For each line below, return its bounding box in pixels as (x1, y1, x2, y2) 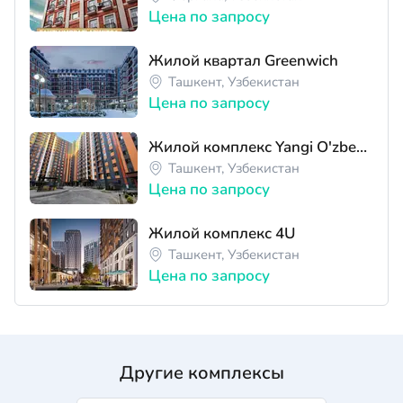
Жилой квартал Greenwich (148, 50, 338, 71)
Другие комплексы (119, 361, 284, 385)
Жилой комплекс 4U (148, 223, 295, 244)
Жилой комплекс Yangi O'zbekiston (356, 137, 367, 157)
